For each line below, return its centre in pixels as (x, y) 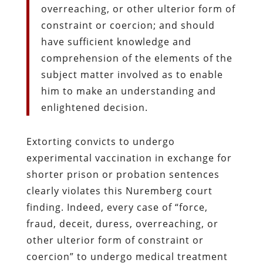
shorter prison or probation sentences (123, 174)
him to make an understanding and (128, 91)
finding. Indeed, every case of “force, (117, 207)
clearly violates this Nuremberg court (119, 190)
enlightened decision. (94, 107)
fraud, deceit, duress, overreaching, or (122, 223)
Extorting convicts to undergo (100, 141)
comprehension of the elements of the (136, 58)
